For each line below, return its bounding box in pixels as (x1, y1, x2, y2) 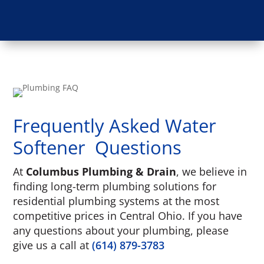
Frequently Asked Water (13, 113, 217, 138)
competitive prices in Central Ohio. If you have (13, 208, 243, 223)
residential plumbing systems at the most (13, 193, 220, 208)
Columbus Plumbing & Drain (26, 164, 177, 179)
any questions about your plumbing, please (13, 223, 229, 237)
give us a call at (13, 237, 93, 252)
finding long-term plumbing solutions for (13, 179, 217, 193)
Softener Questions (13, 134, 182, 160)
